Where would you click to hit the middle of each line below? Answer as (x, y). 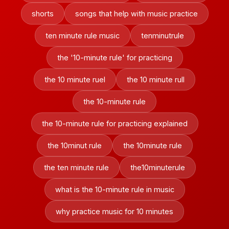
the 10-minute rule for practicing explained (114, 123)
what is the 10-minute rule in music (114, 189)
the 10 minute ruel (75, 79)
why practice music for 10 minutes (114, 211)
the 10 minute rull (156, 79)
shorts (42, 14)
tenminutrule (162, 36)
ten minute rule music (82, 36)
